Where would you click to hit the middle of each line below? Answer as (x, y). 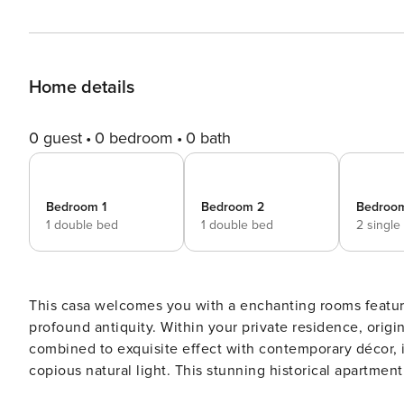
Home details (82, 87)
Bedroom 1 (76, 207)
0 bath (208, 138)
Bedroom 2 (233, 207)
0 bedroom (134, 138)
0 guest (55, 138)
